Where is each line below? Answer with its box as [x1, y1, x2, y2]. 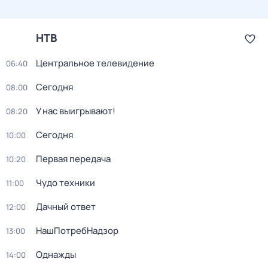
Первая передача [36, 153, 111, 165]
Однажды [36, 248, 76, 261]
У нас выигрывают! [36, 105, 115, 117]
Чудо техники [36, 176, 95, 189]
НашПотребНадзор [36, 224, 118, 237]
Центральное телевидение [36, 57, 154, 69]
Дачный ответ [36, 200, 96, 213]
